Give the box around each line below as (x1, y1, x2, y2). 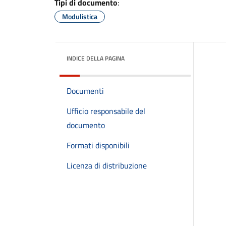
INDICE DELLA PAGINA (67, 53, 125, 63)
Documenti (67, 85, 104, 97)
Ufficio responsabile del (67, 105, 145, 117)
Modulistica (62, 11, 97, 22)
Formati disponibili (67, 139, 130, 151)
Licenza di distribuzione (67, 159, 147, 172)
